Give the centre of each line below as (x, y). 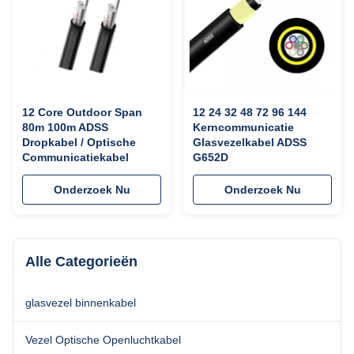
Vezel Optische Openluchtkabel (103, 340)
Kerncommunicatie (243, 127)
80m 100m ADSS (65, 127)
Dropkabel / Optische (79, 142)
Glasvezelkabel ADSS (250, 142)
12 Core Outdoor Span (82, 112)
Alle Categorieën (81, 262)
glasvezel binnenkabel (81, 303)
